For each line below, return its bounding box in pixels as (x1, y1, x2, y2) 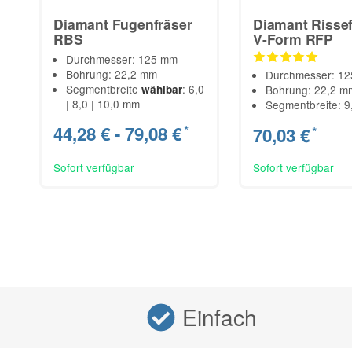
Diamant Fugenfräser (53, 13, 192, 34)
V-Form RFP (253, 28, 334, 49)
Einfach (181, 301, 257, 333)
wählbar (141, 81, 183, 97)
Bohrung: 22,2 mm (66, 65, 158, 82)
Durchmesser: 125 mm (66, 50, 178, 67)
